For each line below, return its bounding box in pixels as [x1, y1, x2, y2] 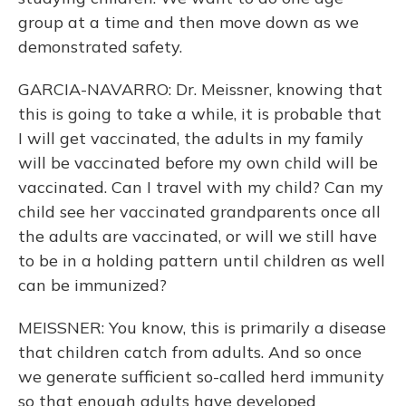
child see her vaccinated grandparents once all [18, 201, 381, 222]
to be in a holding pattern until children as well [18, 250, 385, 271]
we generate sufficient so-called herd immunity [18, 366, 384, 387]
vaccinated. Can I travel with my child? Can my [18, 177, 383, 198]
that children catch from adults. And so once [18, 342, 362, 362]
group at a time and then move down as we [18, 12, 359, 33]
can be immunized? [18, 275, 167, 295]
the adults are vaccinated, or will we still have [18, 226, 377, 246]
